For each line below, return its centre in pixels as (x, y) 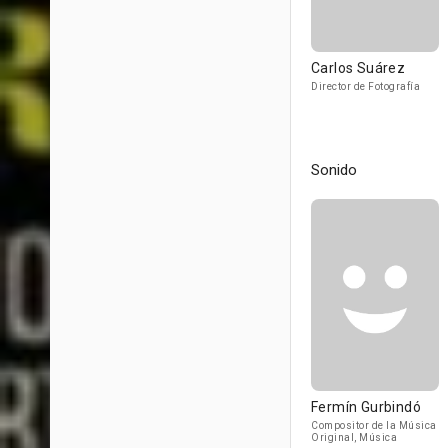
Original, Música (354, 437)
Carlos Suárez (358, 68)
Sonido (334, 170)
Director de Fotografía (365, 86)
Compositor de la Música (374, 425)
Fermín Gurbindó (366, 407)
